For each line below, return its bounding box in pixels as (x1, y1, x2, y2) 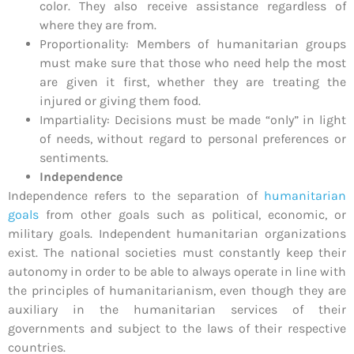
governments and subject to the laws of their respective (8, 321, 346, 337)
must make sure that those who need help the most (40, 55, 346, 71)
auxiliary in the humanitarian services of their (8, 302, 346, 318)
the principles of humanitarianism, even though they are (8, 283, 346, 299)
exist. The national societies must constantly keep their (8, 245, 346, 261)
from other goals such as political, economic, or (39, 207, 346, 223)
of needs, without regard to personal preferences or (40, 131, 346, 147)
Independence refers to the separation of (8, 188, 264, 204)
